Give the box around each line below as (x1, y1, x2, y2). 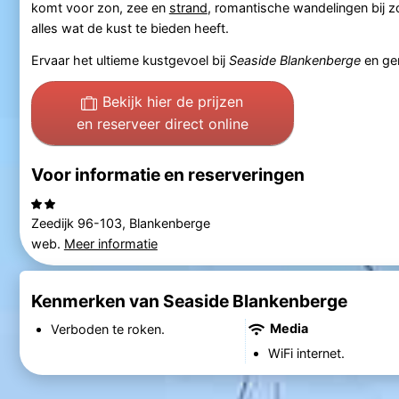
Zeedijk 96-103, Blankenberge (30, 216, 210, 232)
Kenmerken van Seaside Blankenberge (30, 289, 347, 312)
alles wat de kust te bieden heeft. (30, 20, 229, 36)
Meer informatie (63, 236, 158, 252)
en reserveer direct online (76, 114, 248, 133)
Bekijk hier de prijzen (102, 92, 244, 110)
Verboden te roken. (50, 321, 165, 337)
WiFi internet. (267, 346, 345, 362)
